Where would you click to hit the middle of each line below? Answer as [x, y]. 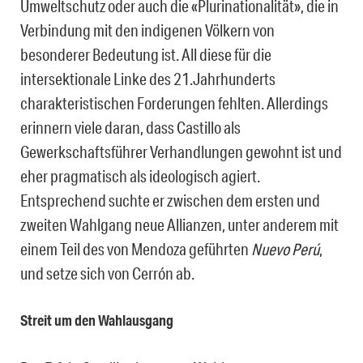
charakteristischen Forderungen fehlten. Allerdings [174, 103]
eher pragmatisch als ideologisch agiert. [140, 176]
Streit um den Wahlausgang [97, 320]
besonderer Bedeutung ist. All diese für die [146, 55]
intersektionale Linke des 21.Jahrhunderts [148, 79]
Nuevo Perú [285, 249]
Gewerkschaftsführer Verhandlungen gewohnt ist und [181, 152]
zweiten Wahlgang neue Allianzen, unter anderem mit [179, 225]
